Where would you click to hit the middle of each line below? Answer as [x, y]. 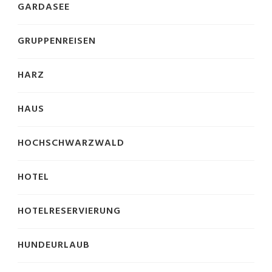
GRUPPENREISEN [57, 41]
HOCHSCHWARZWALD [71, 143]
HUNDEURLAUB [54, 245]
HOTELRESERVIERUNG [69, 211]
